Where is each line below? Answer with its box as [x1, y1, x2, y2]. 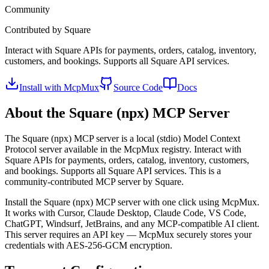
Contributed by [5, 24, 64, 35]
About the [5, 104, 69, 121]
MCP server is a [71, 133, 136, 144]
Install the [5, 196, 44, 207]
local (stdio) [136, 133, 181, 144]
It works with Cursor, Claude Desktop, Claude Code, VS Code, [5, 207, 246, 218]
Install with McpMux [19, 82, 99, 92]
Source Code [113, 82, 163, 92]
